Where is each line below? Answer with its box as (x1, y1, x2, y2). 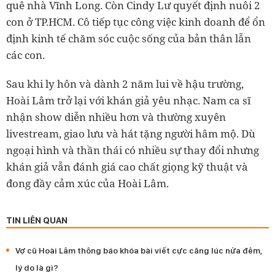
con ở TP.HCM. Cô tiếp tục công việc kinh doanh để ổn (6, 14, 265, 29)
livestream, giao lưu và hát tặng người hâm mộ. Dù (6, 126, 255, 141)
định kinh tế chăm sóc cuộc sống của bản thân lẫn (6, 31, 251, 45)
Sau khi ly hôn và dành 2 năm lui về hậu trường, (6, 76, 244, 91)
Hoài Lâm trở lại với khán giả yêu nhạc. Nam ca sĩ (6, 93, 250, 107)
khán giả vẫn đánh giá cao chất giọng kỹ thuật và (6, 159, 248, 174)
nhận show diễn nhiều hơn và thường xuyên (6, 109, 226, 124)
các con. (6, 47, 45, 62)
